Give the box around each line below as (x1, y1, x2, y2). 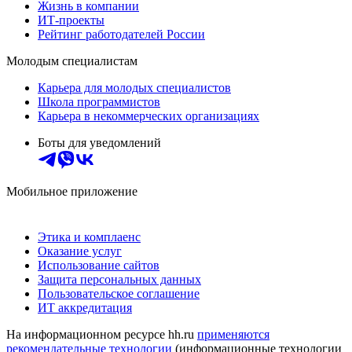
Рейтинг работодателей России (38, 27, 205, 41)
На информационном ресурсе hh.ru (6, 327, 197, 341)
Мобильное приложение (6, 184, 137, 198)
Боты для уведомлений (38, 135, 161, 149)
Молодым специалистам (6, 53, 137, 68)
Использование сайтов (38, 258, 159, 272)
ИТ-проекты (38, 13, 104, 27)
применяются (197, 327, 269, 341)
